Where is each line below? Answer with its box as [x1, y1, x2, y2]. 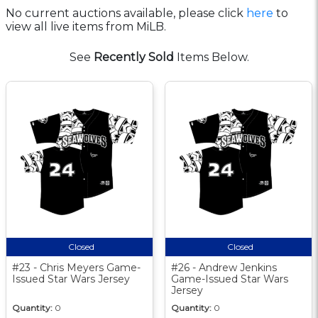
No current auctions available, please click [6, 6, 246, 20]
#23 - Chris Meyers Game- [12, 261, 141, 274]
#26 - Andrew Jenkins [171, 261, 277, 274]
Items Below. [173, 50, 249, 64]
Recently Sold [93, 50, 174, 64]
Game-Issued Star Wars [171, 272, 288, 285]
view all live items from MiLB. [6, 19, 166, 33]
